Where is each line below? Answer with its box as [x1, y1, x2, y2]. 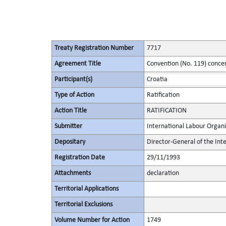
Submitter [54, 123, 82, 130]
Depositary [54, 138, 85, 146]
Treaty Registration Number [54, 44, 134, 52]
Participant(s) [54, 76, 92, 83]
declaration [146, 169, 179, 177]
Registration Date [54, 154, 105, 161]
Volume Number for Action [54, 216, 130, 224]
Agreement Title [54, 60, 101, 68]
